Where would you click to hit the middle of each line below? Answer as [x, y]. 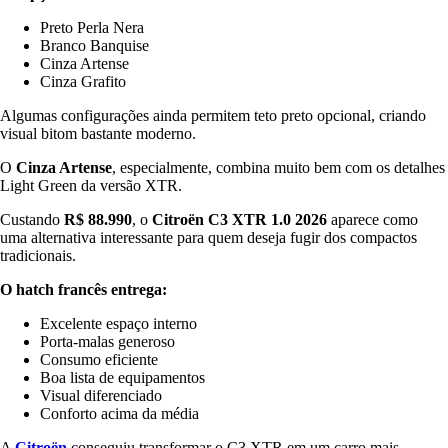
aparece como [372, 219]
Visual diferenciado [101, 395]
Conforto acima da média [119, 413]
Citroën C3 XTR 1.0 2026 [239, 219]
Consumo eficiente [99, 359]
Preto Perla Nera [92, 27]
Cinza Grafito [83, 81]
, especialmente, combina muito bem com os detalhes [278, 167]
